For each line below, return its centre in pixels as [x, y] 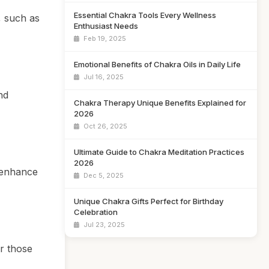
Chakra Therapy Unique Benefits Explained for [160, 103]
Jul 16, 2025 [103, 77]
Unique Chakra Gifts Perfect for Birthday [149, 201]
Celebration [96, 212]
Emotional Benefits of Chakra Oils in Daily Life [157, 64]
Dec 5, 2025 [103, 175]
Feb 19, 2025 [104, 38]
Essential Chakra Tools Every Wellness [145, 15]
